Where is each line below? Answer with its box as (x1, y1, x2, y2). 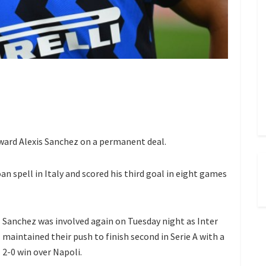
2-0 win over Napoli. (2, 245, 82, 258)
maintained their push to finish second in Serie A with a (2, 230, 224, 242)
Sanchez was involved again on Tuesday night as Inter (2, 214, 218, 227)
